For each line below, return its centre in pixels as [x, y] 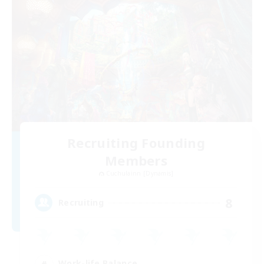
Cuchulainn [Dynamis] [140, 173]
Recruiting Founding [136, 142]
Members [136, 160]
